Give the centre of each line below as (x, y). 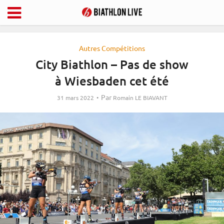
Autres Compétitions (112, 48)
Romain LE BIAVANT (140, 97)
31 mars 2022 (75, 97)
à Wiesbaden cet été (112, 81)
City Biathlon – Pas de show (112, 64)
